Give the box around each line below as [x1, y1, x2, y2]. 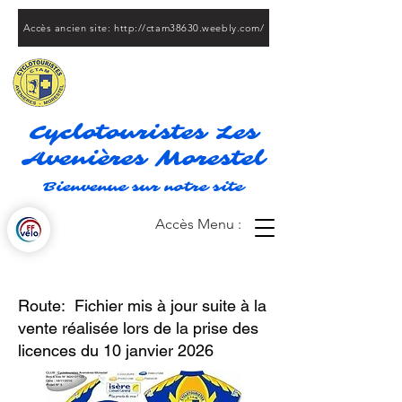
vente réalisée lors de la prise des [18, 319, 258, 337]
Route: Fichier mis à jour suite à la [18, 296, 267, 315]
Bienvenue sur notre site [43, 179, 244, 196]
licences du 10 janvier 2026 [18, 341, 227, 360]
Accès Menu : [155, 215, 241, 232]
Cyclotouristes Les [28, 119, 259, 145]
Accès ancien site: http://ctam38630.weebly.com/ [22, 22, 265, 34]
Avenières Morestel [22, 145, 266, 171]
